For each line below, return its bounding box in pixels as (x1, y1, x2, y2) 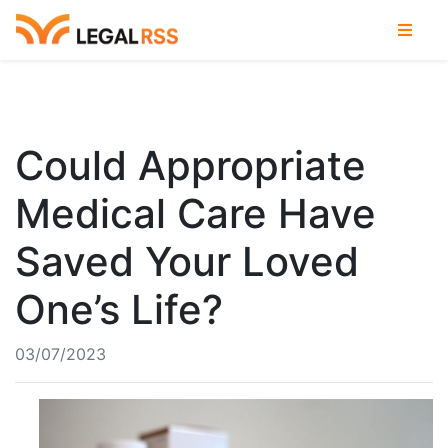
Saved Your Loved (15, 237, 359, 286)
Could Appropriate (15, 141, 366, 190)
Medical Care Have (15, 189, 376, 238)
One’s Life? (15, 285, 223, 334)
